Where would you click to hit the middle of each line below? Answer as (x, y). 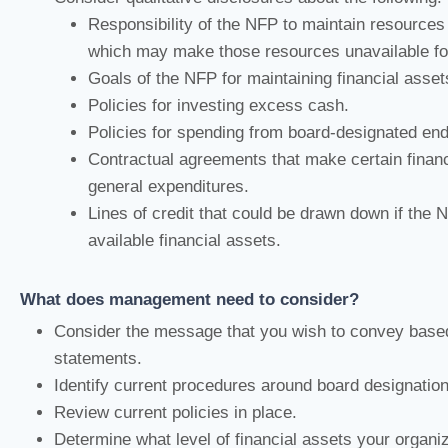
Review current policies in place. (175, 412)
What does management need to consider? (189, 299)
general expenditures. (168, 186)
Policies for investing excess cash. (218, 105)
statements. (98, 358)
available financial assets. (184, 240)
